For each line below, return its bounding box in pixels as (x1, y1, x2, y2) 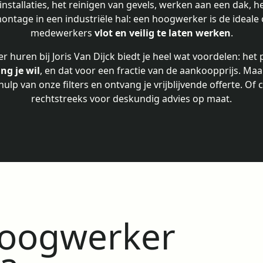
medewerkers (30, 26, 95, 39)
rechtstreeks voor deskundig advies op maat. (31, 92, 232, 105)
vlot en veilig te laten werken (94, 26, 231, 39)
